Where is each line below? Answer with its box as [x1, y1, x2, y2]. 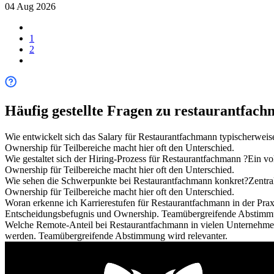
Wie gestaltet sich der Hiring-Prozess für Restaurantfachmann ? [5, 153, 248, 164]
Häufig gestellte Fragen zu [5, 102, 174, 119]
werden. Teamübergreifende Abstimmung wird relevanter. [5, 230, 228, 241]
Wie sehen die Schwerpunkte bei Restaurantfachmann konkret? [5, 175, 248, 186]
